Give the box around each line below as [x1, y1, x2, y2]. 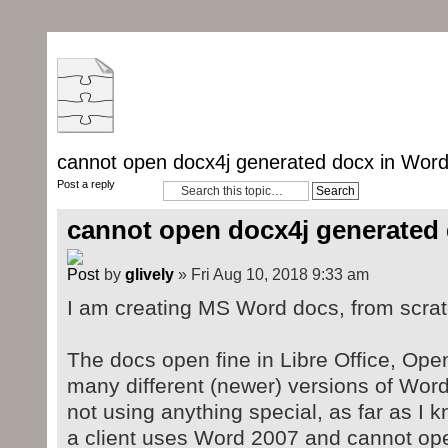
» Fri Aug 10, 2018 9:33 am [173, 265, 369, 284]
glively [124, 265, 174, 284]
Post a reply [56, 178, 115, 190]
